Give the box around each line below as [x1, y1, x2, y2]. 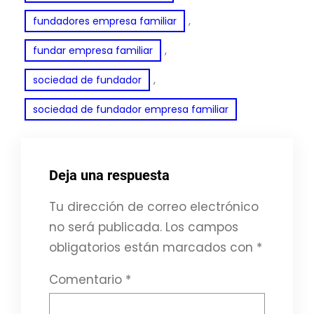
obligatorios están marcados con [49, 238, 257, 256]
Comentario [49, 271, 125, 288]
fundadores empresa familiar [33, 13, 177, 28]
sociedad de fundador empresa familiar [33, 102, 228, 116]
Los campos [165, 218, 238, 235]
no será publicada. [49, 218, 162, 235]
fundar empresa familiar [33, 43, 153, 57]
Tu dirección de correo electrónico [49, 198, 259, 215]
